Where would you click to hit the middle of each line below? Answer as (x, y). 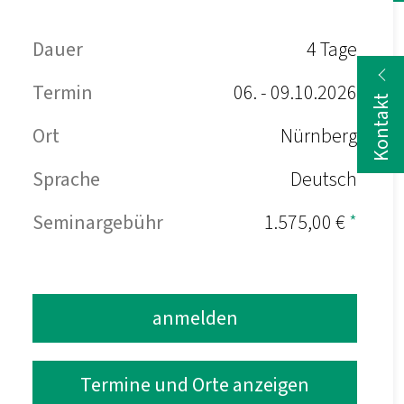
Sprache (66, 179)
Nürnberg (319, 136)
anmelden (195, 318)
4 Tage (332, 50)
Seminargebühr (98, 223)
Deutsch (324, 179)
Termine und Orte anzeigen (195, 385)
